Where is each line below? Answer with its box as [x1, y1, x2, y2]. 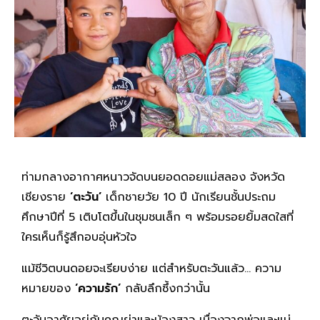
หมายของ [21, 279, 75, 297]
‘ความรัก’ [75, 279, 121, 297]
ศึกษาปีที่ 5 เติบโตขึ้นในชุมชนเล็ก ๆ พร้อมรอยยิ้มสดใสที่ [21, 208, 294, 226]
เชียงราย [21, 188, 70, 206]
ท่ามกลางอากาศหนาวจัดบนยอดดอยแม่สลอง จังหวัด [21, 168, 285, 186]
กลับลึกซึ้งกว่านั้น [121, 279, 210, 297]
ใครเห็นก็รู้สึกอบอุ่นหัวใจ [21, 228, 136, 246]
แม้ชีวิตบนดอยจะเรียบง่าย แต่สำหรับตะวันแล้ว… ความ [21, 259, 281, 277]
